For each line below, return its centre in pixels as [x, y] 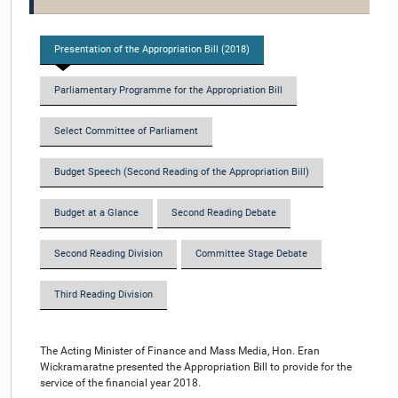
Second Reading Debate [224, 213]
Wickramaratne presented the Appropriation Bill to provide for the [196, 367]
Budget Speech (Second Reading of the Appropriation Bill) [182, 172]
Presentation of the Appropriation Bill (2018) [152, 49]
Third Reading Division [103, 295]
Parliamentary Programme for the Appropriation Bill [168, 90]
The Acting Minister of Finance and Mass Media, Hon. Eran [180, 351]
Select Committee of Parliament [126, 131]
